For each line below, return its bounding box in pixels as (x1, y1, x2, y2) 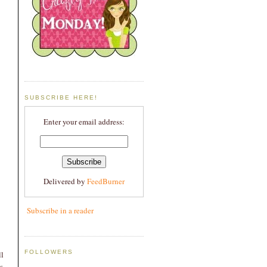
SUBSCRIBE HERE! (24, 94, 98, 101)
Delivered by (44, 176, 87, 187)
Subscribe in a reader (27, 205, 94, 216)
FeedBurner (87, 176, 125, 187)
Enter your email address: (44, 116, 125, 128)
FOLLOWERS (24, 249, 74, 256)
